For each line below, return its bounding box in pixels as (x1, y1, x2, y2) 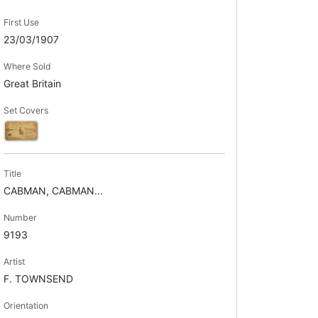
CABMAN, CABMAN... (3, 184, 103, 197)
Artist (3, 256, 25, 267)
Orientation (3, 300, 48, 311)
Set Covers (3, 104, 48, 116)
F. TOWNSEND (3, 272, 73, 285)
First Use (3, 16, 39, 28)
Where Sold (3, 60, 51, 72)
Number (3, 212, 37, 223)
